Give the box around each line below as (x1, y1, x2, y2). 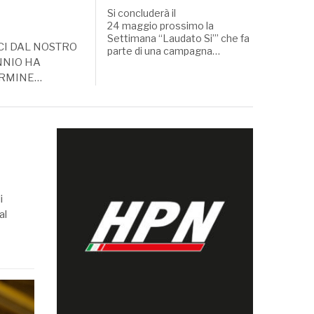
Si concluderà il (107, 7, 176, 20)
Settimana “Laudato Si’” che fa (107, 32, 250, 45)
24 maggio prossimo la (107, 20, 214, 32)
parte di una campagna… (107, 45, 220, 57)
